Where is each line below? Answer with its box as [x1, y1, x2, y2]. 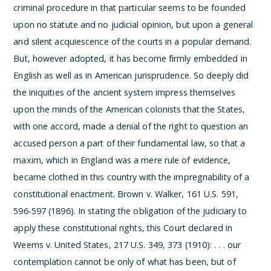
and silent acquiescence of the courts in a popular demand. [13, 36, 252, 47]
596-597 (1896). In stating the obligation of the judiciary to [13, 205, 247, 217]
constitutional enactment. [13, 188, 117, 200]
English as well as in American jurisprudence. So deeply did [13, 70, 249, 81]
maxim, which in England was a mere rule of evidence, [13, 154, 231, 166]
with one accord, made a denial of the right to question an [13, 120, 249, 132]
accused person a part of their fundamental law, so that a [13, 137, 246, 149]
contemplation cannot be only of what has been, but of [13, 256, 236, 267]
